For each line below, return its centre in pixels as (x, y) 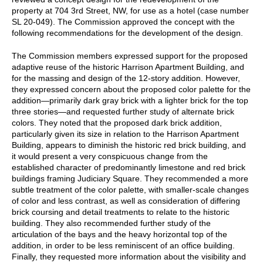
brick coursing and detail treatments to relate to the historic (121, 212)
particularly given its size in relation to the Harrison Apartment (125, 134)
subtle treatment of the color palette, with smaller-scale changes (130, 189)
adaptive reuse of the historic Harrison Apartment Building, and (128, 67)
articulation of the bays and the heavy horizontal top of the (119, 234)
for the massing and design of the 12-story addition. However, (126, 78)
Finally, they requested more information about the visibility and (129, 256)
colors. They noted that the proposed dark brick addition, (117, 122)
